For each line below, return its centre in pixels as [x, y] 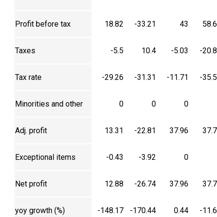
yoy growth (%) [40, 211]
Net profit [31, 184]
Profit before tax [43, 24]
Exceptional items [45, 157]
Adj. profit [31, 131]
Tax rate [28, 77]
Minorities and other [49, 104]
